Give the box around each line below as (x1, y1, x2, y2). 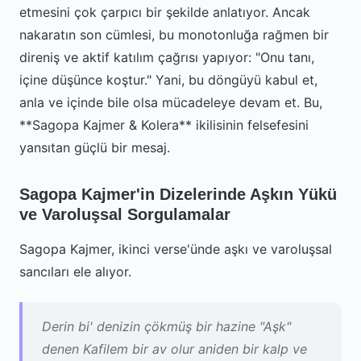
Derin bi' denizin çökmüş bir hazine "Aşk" (42, 318, 291, 334)
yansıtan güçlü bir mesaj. (19, 139, 170, 156)
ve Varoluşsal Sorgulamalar (19, 205, 230, 223)
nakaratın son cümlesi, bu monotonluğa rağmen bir (19, 27, 329, 43)
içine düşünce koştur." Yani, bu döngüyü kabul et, (19, 72, 317, 88)
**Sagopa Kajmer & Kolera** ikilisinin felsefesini (19, 117, 309, 133)
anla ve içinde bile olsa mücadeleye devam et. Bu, (19, 94, 322, 110)
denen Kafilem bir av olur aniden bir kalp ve (42, 341, 307, 357)
